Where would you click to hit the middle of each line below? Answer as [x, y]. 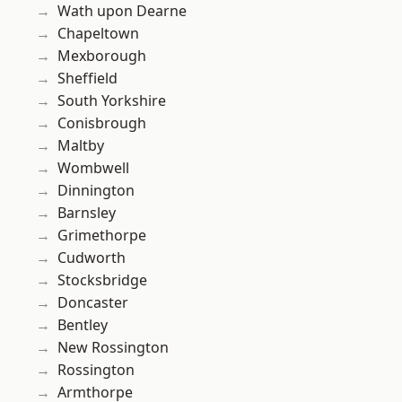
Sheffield [87, 79]
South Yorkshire [112, 101]
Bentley [83, 325]
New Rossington [113, 348]
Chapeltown [98, 34]
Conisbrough [102, 123]
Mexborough [102, 56]
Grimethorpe [102, 236]
